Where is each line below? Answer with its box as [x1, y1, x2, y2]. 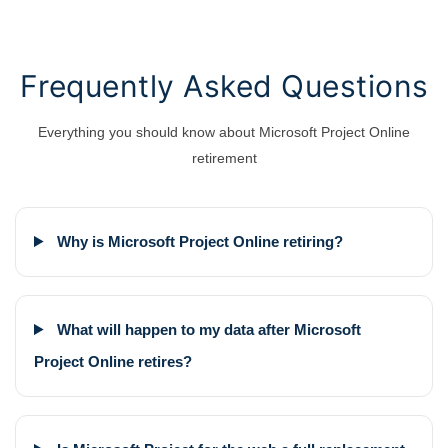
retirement [191, 150, 257, 167]
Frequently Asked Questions [19, 68, 429, 105]
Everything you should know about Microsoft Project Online [38, 124, 410, 141]
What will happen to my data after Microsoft [57, 321, 362, 339]
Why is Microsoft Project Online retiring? [57, 233, 344, 251]
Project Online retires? [34, 353, 192, 371]
